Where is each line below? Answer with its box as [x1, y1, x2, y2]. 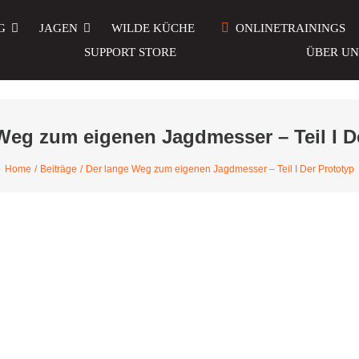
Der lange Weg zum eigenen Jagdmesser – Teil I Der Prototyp [86, 163, 355, 175]
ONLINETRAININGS [236, 22, 346, 34]
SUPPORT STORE [84, 46, 177, 58]
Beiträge [40, 163, 77, 175]
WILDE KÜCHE [111, 22, 195, 34]
